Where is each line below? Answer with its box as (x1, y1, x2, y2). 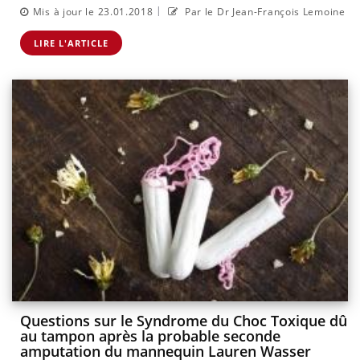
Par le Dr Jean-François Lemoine (182, 4, 346, 18)
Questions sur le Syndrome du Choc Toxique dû (20, 311, 347, 331)
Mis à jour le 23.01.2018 (32, 4, 153, 18)
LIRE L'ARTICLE (34, 36, 108, 49)
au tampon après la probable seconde (20, 326, 280, 346)
